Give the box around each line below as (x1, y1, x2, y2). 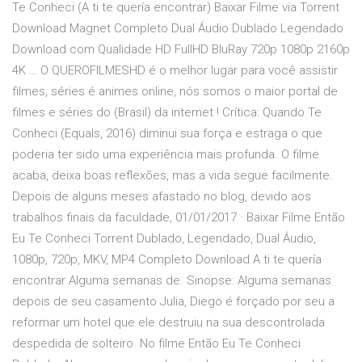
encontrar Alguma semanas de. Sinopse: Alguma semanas (12, 273, 331, 288)
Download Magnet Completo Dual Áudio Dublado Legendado (12, 21, 343, 36)
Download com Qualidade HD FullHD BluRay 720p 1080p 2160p (12, 42, 350, 57)
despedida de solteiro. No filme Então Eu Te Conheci (12, 336, 301, 351)
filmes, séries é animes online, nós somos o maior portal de (12, 84, 338, 99)
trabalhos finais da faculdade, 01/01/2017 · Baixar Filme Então (12, 210, 345, 225)
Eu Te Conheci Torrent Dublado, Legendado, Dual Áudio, (12, 231, 316, 246)
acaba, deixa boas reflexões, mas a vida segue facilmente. (12, 168, 333, 183)
